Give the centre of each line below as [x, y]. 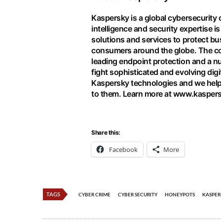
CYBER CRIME [94, 195]
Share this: [106, 133]
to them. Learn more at [132, 94]
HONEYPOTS [180, 195]
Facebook [123, 150]
